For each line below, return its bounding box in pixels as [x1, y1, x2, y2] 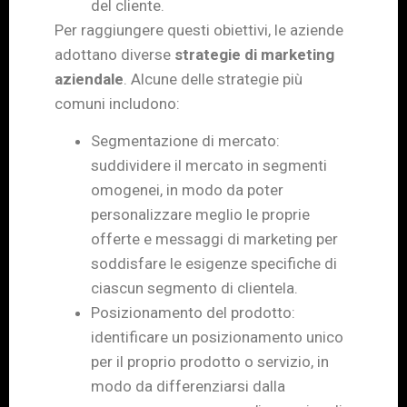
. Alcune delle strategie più [124, 70, 303, 89]
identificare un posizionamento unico [91, 328, 343, 347]
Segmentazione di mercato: [91, 132, 280, 151]
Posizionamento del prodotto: [91, 303, 295, 323]
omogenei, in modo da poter [91, 181, 283, 200]
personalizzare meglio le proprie [91, 205, 310, 224]
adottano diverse [55, 45, 174, 65]
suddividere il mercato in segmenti [91, 156, 327, 175]
